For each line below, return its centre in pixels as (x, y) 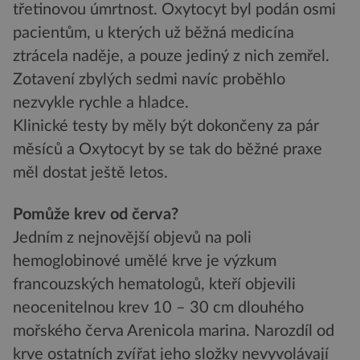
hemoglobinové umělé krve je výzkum (145, 261)
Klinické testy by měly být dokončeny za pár (166, 127)
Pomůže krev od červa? (96, 214)
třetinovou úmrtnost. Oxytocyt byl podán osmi (174, 10)
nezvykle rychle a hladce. (101, 103)
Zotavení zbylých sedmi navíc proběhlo (149, 80)
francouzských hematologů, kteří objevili (154, 284)
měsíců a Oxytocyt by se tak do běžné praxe (168, 150)
